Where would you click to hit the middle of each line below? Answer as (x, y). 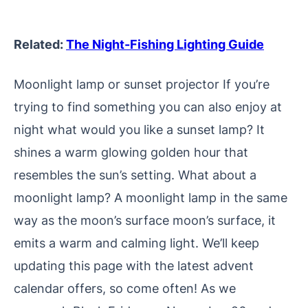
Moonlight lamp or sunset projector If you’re (142, 84)
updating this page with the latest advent (134, 265)
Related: (40, 44)
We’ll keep (231, 242)
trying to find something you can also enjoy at (148, 106)
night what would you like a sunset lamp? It (139, 129)
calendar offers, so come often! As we (125, 288)
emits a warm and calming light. (108, 242)
